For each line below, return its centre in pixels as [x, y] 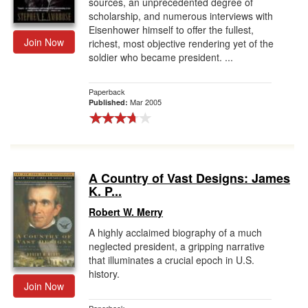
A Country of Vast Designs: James [189, 178]
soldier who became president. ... [161, 57]
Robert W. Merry [126, 212]
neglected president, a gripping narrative [177, 246]
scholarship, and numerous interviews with [181, 16]
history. [104, 274]
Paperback [107, 91]
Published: [109, 102]
